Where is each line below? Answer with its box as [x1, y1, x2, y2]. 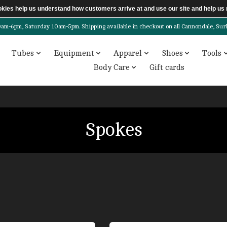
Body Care [93, 62, 130, 72]
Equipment [53, 49, 94, 58]
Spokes [85, 120, 142, 141]
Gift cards [149, 62, 184, 72]
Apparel [113, 49, 142, 58]
